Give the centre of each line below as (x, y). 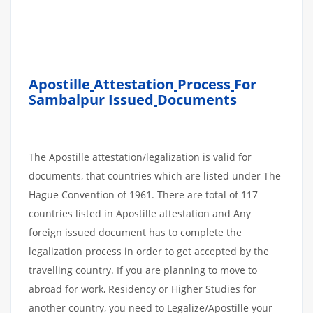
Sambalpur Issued (91, 100)
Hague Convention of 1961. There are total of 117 (143, 195)
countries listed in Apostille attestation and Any (140, 213)
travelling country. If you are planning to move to (143, 270)
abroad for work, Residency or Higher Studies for (143, 289)
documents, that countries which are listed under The (155, 176)
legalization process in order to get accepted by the (149, 251)
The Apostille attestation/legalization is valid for (140, 157)
